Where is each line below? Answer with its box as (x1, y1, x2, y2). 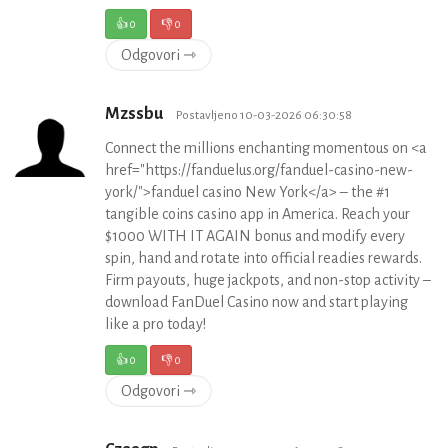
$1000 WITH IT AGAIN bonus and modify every (105, 228, 405, 245)
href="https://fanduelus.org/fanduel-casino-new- (105, 162, 413, 179)
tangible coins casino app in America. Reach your (105, 206, 410, 223)
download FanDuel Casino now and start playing (105, 294, 408, 311)
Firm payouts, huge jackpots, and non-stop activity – (105, 272, 431, 289)
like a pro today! (105, 316, 206, 333)
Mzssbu (105, 105, 166, 124)
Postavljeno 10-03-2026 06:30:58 (176, 108, 352, 123)
